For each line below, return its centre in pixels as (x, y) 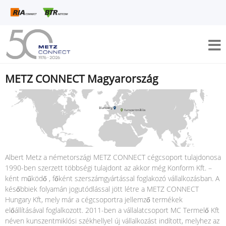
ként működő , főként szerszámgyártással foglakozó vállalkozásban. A (112, 179)
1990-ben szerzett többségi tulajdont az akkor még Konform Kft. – (108, 168)
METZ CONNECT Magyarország (82, 79)
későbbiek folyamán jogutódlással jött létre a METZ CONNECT (102, 189)
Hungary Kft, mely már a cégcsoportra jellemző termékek (94, 200)
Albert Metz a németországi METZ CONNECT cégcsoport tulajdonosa (113, 157)
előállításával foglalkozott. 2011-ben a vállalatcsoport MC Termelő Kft (112, 210)
